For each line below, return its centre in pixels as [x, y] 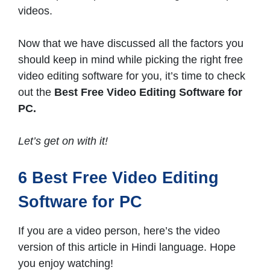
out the [36, 93]
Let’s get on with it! [63, 141]
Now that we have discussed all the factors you [131, 44]
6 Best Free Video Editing [118, 178]
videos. [37, 11]
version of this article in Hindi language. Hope [127, 247]
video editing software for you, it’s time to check [132, 76]
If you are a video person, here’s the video [119, 231]
